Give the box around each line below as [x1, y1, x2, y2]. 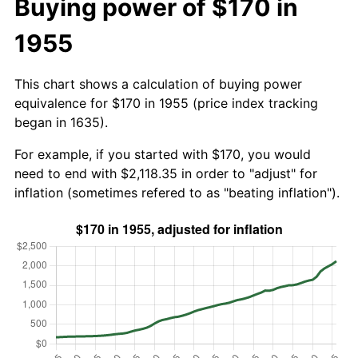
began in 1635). [14, 113, 108, 130]
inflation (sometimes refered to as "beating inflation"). [14, 184, 340, 201]
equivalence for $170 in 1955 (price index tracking [14, 94, 318, 111]
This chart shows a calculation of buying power [14, 75, 302, 92]
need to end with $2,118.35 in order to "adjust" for [14, 165, 317, 181]
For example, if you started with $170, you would [14, 145, 311, 162]
